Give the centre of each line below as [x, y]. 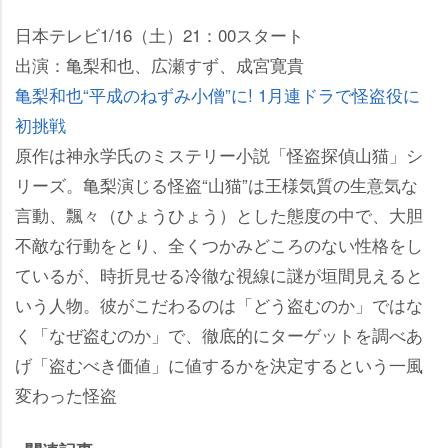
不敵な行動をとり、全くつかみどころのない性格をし [219, 244]
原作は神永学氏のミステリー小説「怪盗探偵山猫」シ [219, 154]
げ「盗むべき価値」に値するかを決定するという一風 [219, 364]
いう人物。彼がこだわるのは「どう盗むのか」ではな [219, 304]
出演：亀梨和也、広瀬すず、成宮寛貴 [159, 64]
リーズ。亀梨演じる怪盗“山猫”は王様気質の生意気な [216, 184]
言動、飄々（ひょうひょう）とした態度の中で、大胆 [219, 214]
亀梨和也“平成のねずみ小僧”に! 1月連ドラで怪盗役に [217, 94]
